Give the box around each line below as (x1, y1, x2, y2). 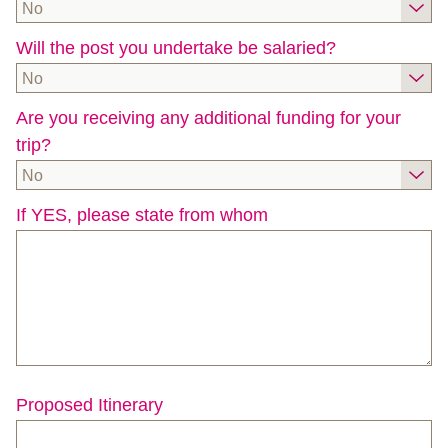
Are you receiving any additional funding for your (16, 107, 401, 128)
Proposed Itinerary (16, 395, 163, 416)
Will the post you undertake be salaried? (16, 37, 336, 58)
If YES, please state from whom (16, 204, 268, 225)
